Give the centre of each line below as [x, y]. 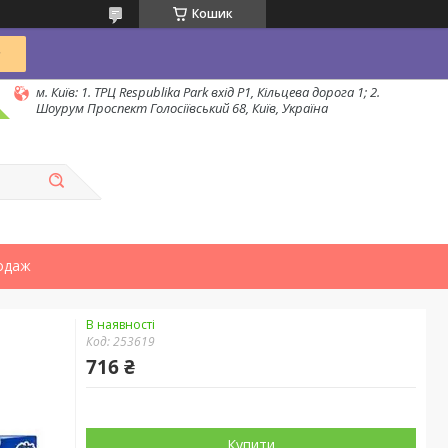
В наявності [120, 324]
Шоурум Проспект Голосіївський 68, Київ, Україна [182, 108]
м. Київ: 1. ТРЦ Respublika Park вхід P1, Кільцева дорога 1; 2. [208, 92]
